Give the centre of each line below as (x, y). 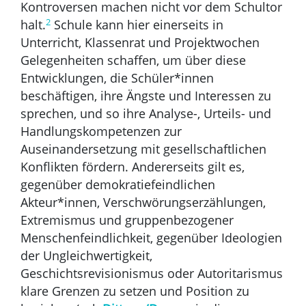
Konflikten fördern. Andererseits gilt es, (133, 167)
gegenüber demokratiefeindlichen (118, 185)
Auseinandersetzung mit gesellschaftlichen (143, 149)
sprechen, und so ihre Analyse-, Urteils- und (146, 114)
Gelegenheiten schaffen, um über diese (133, 60)
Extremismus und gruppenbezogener (127, 220)
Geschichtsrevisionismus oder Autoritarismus (152, 274)
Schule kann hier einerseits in (137, 25)
